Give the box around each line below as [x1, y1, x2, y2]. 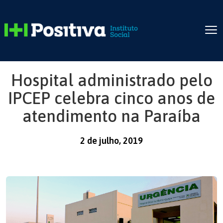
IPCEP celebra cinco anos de [8, 89, 215, 108]
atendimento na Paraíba [22, 107, 201, 125]
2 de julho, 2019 [80, 135, 143, 146]
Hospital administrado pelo [10, 71, 213, 90]
